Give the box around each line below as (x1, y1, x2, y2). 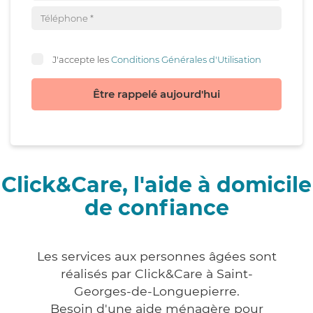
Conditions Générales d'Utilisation (111, 53, 261, 65)
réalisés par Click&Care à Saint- (60, 266, 253, 282)
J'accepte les (52, 53, 111, 65)
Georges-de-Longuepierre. (73, 284, 240, 299)
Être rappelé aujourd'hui (93, 87, 220, 101)
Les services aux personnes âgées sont (36, 249, 277, 264)
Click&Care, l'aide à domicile (1, 172, 312, 198)
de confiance (84, 195, 229, 221)
